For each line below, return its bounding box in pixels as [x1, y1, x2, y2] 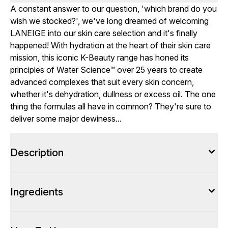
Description [10, 147, 64, 159]
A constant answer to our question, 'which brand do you [10, 4, 217, 14]
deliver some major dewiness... [10, 113, 122, 124]
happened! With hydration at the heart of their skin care [10, 40, 211, 50]
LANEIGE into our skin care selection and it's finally [10, 28, 197, 38]
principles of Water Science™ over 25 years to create [10, 65, 203, 75]
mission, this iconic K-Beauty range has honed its [10, 52, 189, 63]
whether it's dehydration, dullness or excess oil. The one [10, 89, 216, 99]
